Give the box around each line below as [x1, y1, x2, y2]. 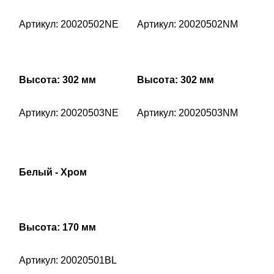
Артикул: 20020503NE [19, 108, 119, 119]
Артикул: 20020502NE [19, 19, 119, 30]
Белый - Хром [19, 167, 87, 178]
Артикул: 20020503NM [137, 108, 238, 119]
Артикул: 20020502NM [137, 19, 238, 30]
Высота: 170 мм [19, 222, 96, 233]
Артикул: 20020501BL [19, 255, 117, 266]
